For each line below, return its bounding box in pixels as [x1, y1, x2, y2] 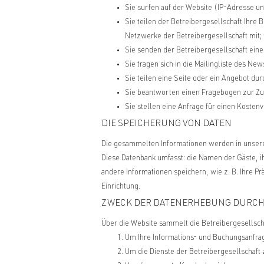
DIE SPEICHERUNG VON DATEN [101, 119, 232, 128]
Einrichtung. [101, 183, 140, 192]
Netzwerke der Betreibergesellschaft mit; [125, 32, 262, 41]
